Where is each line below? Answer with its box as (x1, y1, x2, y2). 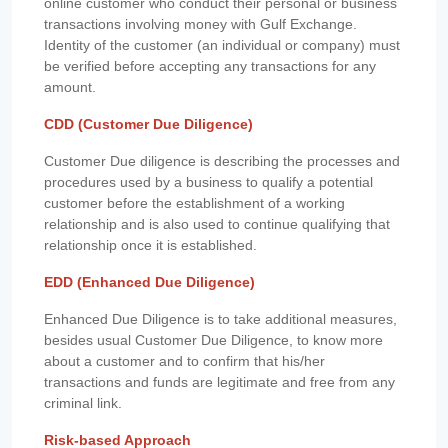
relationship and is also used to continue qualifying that (44, 216, 390, 233)
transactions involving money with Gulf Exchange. (44, 16, 357, 33)
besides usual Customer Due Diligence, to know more (44, 332, 383, 349)
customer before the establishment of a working (44, 195, 345, 212)
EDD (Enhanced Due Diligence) (44, 274, 255, 291)
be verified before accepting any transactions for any (44, 58, 376, 75)
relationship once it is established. (44, 237, 261, 254)
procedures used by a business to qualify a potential (44, 174, 373, 191)
